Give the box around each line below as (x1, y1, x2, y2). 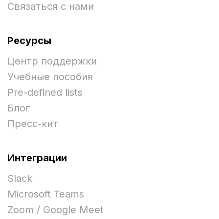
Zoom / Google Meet (7, 204, 104, 216)
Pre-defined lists (7, 87, 83, 99)
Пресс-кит (7, 118, 58, 130)
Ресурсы (7, 35, 51, 47)
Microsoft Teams (7, 188, 84, 200)
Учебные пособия (7, 71, 93, 83)
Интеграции (7, 152, 67, 164)
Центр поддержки (7, 55, 97, 67)
